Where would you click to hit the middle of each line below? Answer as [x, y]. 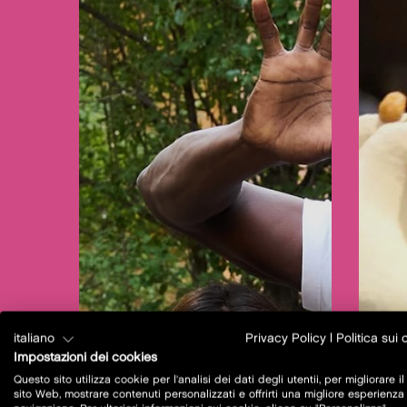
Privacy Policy [286, 338]
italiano [34, 338]
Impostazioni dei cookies [85, 357]
